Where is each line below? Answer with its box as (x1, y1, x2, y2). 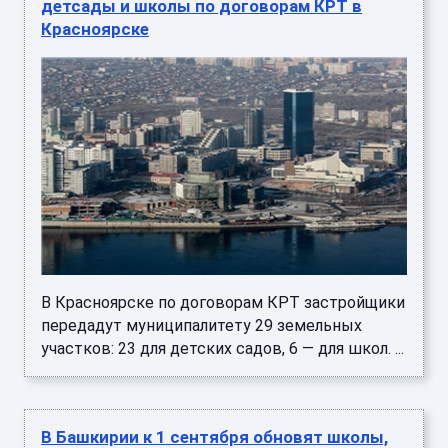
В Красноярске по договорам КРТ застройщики (41, 293, 405, 313)
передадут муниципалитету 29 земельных (41, 316, 362, 336)
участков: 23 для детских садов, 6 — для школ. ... (41, 339, 404, 359)
